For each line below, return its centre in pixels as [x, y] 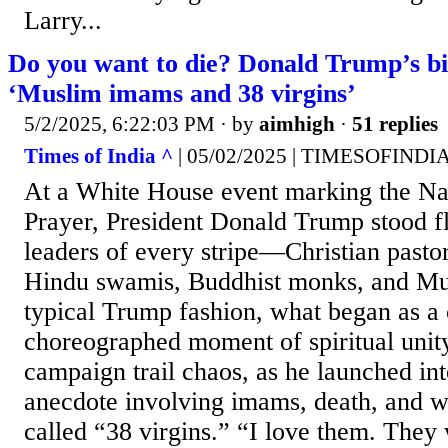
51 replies [395, 124]
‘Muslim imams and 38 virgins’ [182, 94]
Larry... [63, 21]
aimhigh [297, 124]
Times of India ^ [98, 155]
